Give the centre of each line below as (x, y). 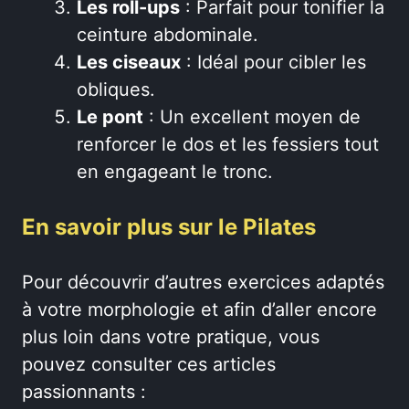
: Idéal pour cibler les (273, 62)
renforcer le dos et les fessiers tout (228, 144)
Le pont (110, 116)
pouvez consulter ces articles (149, 364)
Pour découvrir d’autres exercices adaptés (203, 282)
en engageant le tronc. (175, 171)
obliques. (116, 89)
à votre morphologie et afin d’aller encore (199, 309)
